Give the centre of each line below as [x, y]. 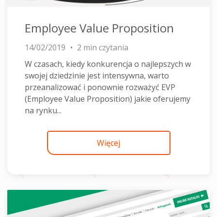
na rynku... [43, 110]
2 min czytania [103, 47]
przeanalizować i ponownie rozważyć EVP [100, 87]
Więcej [108, 143]
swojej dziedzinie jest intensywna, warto [97, 76]
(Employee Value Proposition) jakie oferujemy [108, 99]
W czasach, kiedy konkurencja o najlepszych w [108, 64]
